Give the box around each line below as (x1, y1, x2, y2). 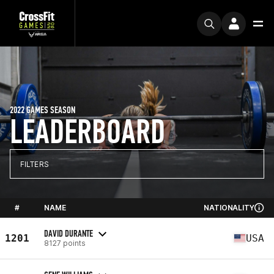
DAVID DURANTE (44, 227, 93, 239)
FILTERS (20, 159, 49, 169)
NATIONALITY (204, 203, 254, 212)
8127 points (44, 238, 86, 248)
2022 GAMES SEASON (10, 104, 75, 116)
